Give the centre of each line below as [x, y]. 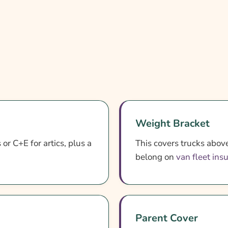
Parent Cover [167, 218]
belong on [156, 157]
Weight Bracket [173, 123]
